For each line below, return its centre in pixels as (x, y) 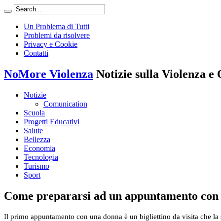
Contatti (36, 53)
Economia (39, 148)
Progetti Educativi (52, 121)
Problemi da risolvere (57, 35)
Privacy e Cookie (51, 44)
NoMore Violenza (49, 74)
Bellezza (37, 139)
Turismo (37, 166)
